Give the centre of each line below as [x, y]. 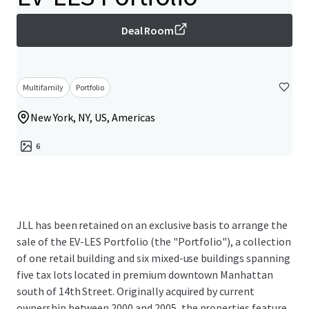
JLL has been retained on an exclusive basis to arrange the [152, 225]
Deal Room [148, 30]
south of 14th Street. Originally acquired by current [136, 291]
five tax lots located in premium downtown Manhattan [145, 275]
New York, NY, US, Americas [93, 117]
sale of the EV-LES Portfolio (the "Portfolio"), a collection [154, 241]
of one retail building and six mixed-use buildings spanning [153, 258]
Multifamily [43, 87]
